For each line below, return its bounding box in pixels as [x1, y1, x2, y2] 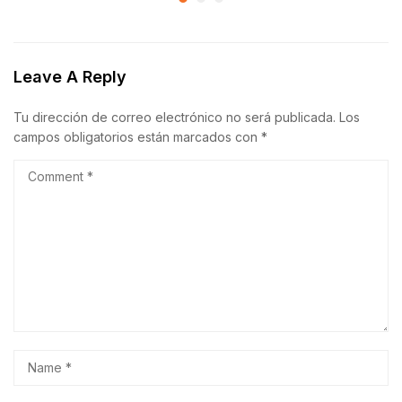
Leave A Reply [13, 67, 127, 86]
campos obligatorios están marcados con [13, 129, 261, 144]
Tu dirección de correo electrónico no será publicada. [13, 109, 336, 125]
